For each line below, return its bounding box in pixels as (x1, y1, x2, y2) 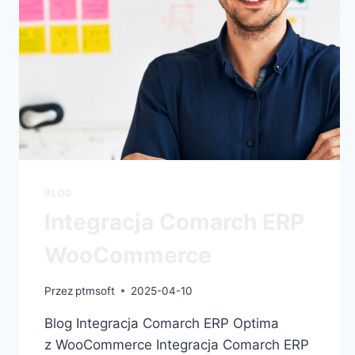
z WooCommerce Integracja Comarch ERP (44, 336, 309, 353)
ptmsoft (75, 284, 116, 297)
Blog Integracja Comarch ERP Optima (44, 315, 279, 331)
